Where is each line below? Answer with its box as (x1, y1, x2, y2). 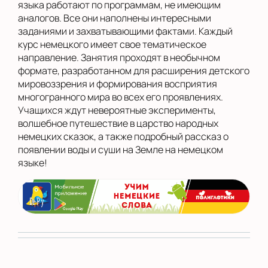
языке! (18, 156, 47, 169)
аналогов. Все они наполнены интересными (18, 11, 211, 25)
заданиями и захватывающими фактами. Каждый (18, 25, 233, 38)
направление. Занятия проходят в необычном (18, 51, 220, 64)
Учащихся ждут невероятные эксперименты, (18, 103, 216, 117)
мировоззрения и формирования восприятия (18, 77, 217, 90)
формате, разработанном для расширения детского (18, 64, 249, 77)
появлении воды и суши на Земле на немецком (18, 143, 223, 156)
